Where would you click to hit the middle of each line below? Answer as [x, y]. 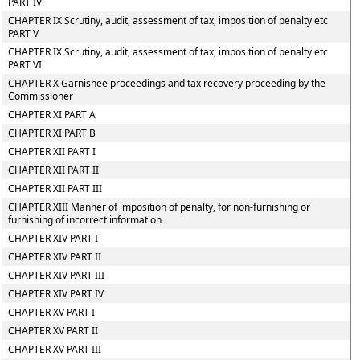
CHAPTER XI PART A [52, 115]
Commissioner [41, 96]
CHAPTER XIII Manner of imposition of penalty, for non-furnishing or [160, 207]
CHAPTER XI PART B [52, 133]
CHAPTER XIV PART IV [56, 294]
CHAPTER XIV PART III [57, 275]
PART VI [25, 65]
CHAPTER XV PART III [55, 349]
